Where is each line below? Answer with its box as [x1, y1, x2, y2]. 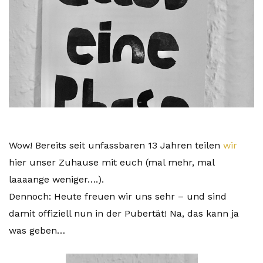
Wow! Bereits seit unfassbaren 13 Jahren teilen [9, 140, 223, 151]
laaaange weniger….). [9, 174, 104, 186]
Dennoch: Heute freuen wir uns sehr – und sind [9, 191, 227, 203]
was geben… [9, 225, 65, 237]
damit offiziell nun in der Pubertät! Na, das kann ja [9, 208, 239, 220]
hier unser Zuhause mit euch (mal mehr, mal [9, 157, 214, 168]
